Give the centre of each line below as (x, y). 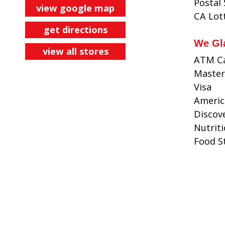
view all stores (75, 51)
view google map (75, 8)
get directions (75, 30)
